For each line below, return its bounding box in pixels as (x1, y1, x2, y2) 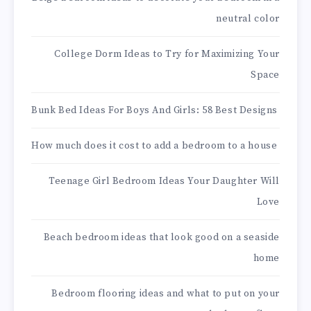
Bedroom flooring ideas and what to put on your (51, 287, 280, 301)
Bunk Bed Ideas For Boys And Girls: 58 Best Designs (31, 104, 278, 117)
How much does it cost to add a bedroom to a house (31, 140, 278, 153)
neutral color (216, 12, 280, 26)
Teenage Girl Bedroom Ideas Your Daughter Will (48, 175, 280, 188)
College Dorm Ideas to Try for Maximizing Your (53, 48, 280, 61)
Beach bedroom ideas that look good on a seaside (43, 231, 280, 244)
